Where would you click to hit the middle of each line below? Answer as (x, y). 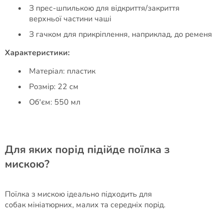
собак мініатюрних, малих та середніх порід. (85, 205)
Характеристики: (37, 53)
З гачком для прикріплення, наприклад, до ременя (121, 34)
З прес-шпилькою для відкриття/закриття (104, 8)
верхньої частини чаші (70, 19)
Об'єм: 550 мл (55, 102)
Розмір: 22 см (54, 87)
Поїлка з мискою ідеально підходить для (78, 194)
